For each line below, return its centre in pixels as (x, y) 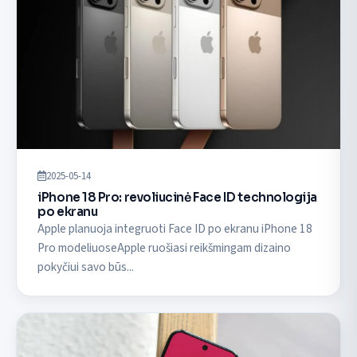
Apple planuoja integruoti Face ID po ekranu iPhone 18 (175, 229)
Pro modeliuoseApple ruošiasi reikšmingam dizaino (165, 248)
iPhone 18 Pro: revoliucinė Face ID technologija (177, 198)
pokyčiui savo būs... (86, 267)
